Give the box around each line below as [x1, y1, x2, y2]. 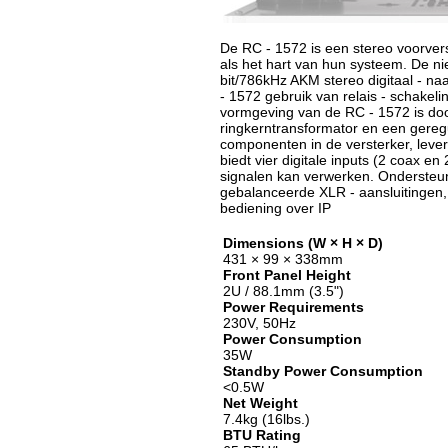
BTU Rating [223, 427, 301, 443]
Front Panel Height [223, 267, 351, 283]
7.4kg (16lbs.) [223, 411, 310, 427]
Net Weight [223, 395, 298, 411]
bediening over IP [220, 200, 331, 216]
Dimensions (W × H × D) [223, 235, 383, 251]
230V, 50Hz [223, 315, 296, 331]
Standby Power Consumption [223, 363, 423, 379]
